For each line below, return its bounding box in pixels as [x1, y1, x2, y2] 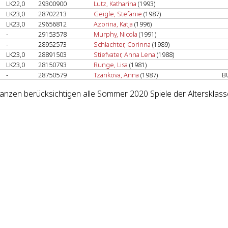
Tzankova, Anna [94, 70, 139, 79]
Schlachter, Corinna [94, 40, 151, 49]
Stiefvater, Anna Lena [94, 50, 155, 59]
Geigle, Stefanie [94, 9, 142, 18]
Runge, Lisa [94, 60, 128, 69]
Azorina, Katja [94, 19, 133, 28]
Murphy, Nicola [94, 30, 137, 39]
